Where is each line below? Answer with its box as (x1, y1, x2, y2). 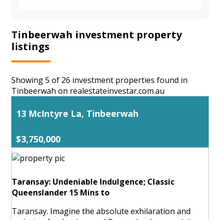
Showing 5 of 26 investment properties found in (11, 74, 188, 85)
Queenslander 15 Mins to (12, 187, 110, 198)
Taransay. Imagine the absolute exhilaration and (12, 205, 191, 217)
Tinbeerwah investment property (11, 27, 182, 41)
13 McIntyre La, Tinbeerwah (16, 107, 138, 119)
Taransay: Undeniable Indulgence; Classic (12, 176, 174, 187)
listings (11, 39, 50, 53)
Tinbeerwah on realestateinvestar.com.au (11, 85, 165, 96)
